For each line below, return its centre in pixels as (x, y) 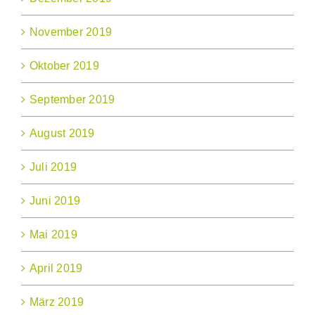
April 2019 (56, 269)
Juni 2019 (55, 201)
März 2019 (57, 302)
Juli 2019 (53, 167)
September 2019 (72, 100)
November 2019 (71, 32)
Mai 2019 (53, 235)
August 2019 (62, 134)
